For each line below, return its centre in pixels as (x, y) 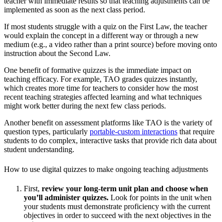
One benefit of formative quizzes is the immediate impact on (98, 70)
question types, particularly (47, 132)
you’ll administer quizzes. (67, 197)
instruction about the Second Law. (58, 54)
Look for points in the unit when (161, 197)
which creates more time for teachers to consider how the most (101, 88)
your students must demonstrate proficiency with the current (117, 206)
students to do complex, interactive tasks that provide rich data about (110, 141)
